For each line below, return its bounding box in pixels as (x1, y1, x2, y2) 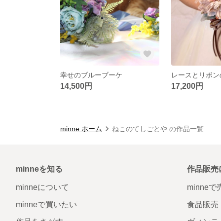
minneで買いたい (16, 200, 77, 209)
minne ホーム (60, 124, 102, 133)
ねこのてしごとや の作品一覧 (112, 124, 204, 133)
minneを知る (16, 164, 63, 173)
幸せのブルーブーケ (60, 71, 122, 79)
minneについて (16, 183, 69, 191)
